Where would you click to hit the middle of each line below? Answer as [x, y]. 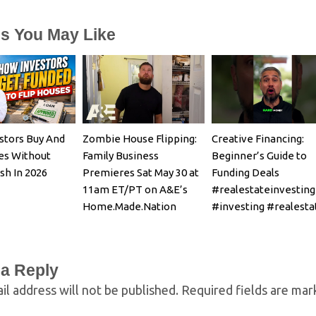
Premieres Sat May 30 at [141, 173]
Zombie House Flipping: [140, 139]
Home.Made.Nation [129, 207]
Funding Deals [245, 173]
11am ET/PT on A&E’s [135, 190]
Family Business [121, 156]
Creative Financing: [258, 139]
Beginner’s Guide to [259, 156]
